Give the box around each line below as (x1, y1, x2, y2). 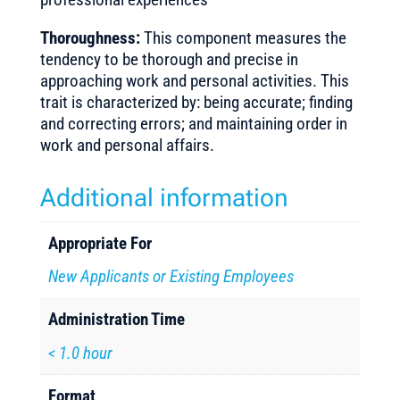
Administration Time (48, 309, 186, 329)
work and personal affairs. (39, 135, 214, 155)
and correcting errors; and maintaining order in (39, 113, 347, 134)
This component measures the (139, 28, 346, 48)
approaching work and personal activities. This (39, 71, 349, 91)
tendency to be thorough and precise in (39, 49, 298, 70)
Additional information (39, 183, 288, 212)
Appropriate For (48, 232, 153, 254)
